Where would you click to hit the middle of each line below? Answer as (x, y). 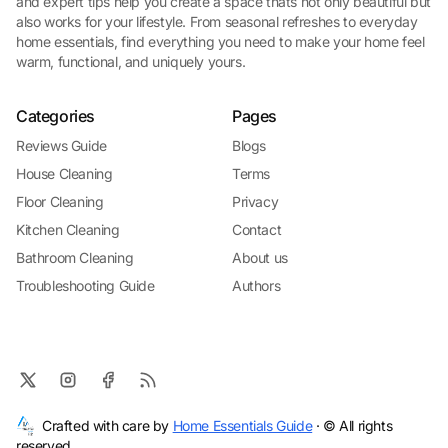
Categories (55, 116)
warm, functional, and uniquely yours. (131, 61)
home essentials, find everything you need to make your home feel (220, 41)
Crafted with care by (107, 425)
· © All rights (352, 425)
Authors (256, 285)
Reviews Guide (61, 145)
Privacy (255, 201)
